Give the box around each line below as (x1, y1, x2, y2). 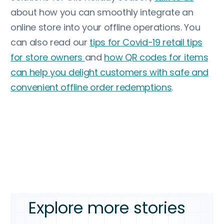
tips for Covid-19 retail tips (89, 36, 202, 48)
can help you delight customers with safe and (10, 66, 208, 78)
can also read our (10, 36, 90, 48)
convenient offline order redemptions (10, 81, 172, 93)
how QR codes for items (104, 51, 208, 63)
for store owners (10, 51, 85, 63)
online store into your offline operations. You (10, 21, 200, 33)
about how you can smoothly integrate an (10, 6, 193, 18)
